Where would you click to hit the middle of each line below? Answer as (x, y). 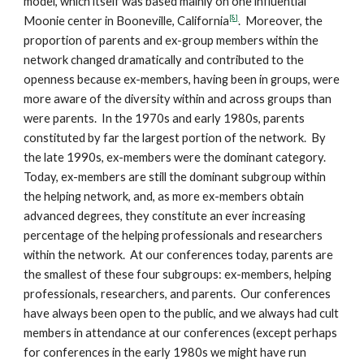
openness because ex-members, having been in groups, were (182, 79)
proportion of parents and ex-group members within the (171, 40)
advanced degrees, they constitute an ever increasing (165, 216)
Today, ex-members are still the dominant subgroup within (175, 177)
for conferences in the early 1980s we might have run (165, 352)
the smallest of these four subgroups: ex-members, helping (178, 274)
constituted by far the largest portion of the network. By (175, 138)
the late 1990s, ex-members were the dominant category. (176, 157)
